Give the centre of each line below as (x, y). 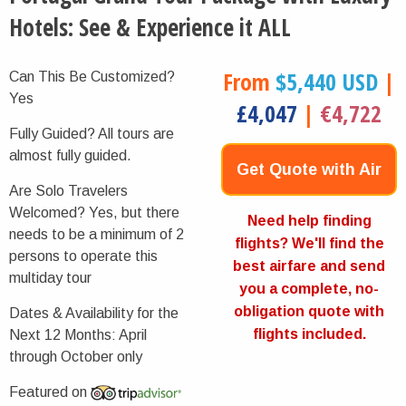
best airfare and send (309, 266)
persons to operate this (83, 256)
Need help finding (309, 221)
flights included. (309, 334)
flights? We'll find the (309, 243)
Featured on (50, 392)
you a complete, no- (309, 289)
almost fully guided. (70, 155)
